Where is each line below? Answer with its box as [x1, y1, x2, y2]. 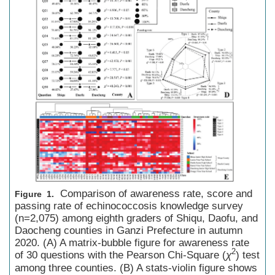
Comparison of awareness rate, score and [60, 187, 252, 199]
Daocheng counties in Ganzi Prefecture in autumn [15, 224, 242, 236]
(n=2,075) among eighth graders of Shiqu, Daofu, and [15, 212, 258, 224]
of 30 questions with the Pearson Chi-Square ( [15, 249, 226, 261]
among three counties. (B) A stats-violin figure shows [15, 261, 257, 274]
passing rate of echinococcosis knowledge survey [15, 199, 243, 212]
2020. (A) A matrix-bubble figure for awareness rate [15, 236, 249, 249]
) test [236, 249, 260, 261]
